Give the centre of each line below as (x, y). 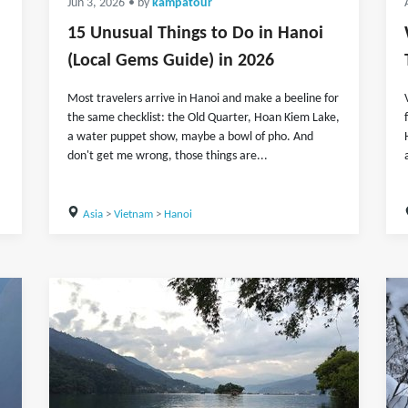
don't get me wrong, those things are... (168, 156)
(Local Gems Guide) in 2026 (171, 61)
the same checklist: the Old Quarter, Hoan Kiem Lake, (204, 118)
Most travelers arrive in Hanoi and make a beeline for (203, 99)
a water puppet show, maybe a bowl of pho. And (190, 137)
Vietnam (133, 214)
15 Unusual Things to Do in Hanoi (195, 34)
